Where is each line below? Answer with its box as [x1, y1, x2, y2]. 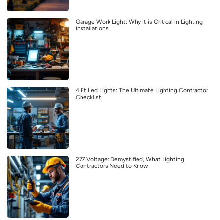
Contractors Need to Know [76, 163, 148, 170]
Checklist [76, 94, 101, 101]
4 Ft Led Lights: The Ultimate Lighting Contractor [76, 87, 208, 94]
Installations [76, 25, 109, 32]
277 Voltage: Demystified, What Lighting [76, 156, 184, 163]
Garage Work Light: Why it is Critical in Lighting [76, 18, 203, 26]
